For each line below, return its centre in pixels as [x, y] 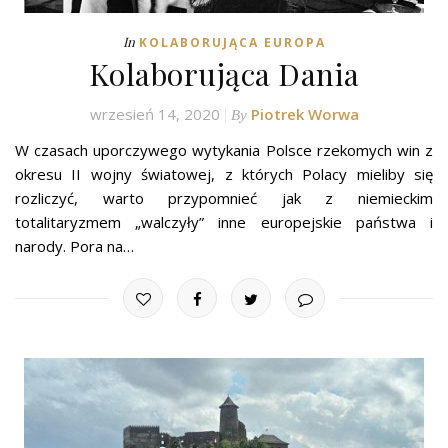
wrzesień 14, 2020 [154, 114]
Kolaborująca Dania [224, 74]
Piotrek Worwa [304, 114]
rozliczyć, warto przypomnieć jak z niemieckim [224, 198]
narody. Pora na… [74, 246]
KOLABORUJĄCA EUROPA [232, 43]
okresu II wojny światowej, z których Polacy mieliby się [224, 174]
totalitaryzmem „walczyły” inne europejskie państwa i [224, 222]
